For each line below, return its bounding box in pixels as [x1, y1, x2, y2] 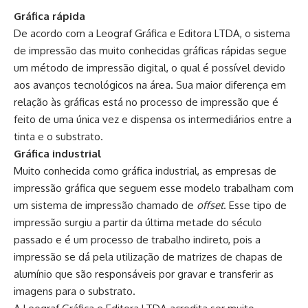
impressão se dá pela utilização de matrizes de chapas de [14, 250, 283, 263]
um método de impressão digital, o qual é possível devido [14, 60, 285, 74]
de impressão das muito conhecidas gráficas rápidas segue [14, 43, 287, 57]
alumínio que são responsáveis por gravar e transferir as [14, 267, 274, 280]
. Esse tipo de [223, 198, 287, 212]
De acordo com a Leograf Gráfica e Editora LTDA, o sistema [14, 26, 290, 40]
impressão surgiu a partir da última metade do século [14, 215, 262, 229]
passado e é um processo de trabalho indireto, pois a [14, 232, 261, 246]
